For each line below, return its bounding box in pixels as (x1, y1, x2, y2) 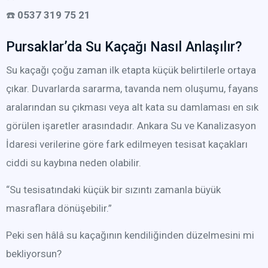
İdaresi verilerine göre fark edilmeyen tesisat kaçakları (6, 138, 248, 150)
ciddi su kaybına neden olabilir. (6, 157, 141, 169)
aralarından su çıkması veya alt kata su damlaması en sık (6, 101, 258, 113)
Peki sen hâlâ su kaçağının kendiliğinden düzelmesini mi (6, 229, 254, 241)
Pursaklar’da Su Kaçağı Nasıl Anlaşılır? (6, 39, 242, 55)
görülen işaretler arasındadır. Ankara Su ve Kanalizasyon (6, 120, 256, 132)
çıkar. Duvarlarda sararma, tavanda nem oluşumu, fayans (6, 83, 258, 95)
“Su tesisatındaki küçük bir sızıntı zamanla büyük (6, 184, 221, 196)
